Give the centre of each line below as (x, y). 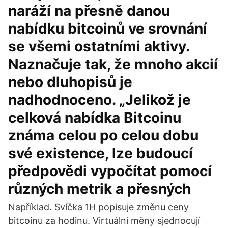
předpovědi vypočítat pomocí (110, 171)
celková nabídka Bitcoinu (95, 118)
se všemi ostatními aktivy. (99, 46)
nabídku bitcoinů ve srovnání (108, 28)
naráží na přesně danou (89, 11)
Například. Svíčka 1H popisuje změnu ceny (98, 207)
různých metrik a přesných (99, 189)
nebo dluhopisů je (70, 82)
